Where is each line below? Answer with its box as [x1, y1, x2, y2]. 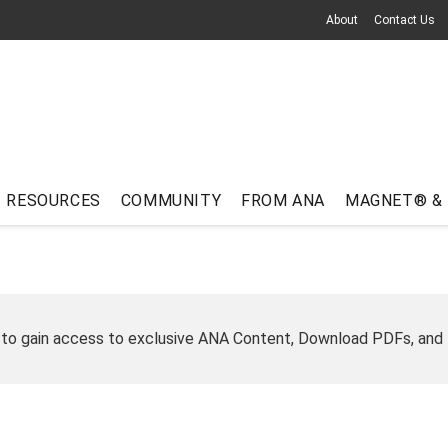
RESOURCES [6, 190, 101, 210]
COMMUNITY [120, 190, 222, 210]
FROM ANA [241, 190, 326, 210]
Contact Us [374, 13, 435, 27]
